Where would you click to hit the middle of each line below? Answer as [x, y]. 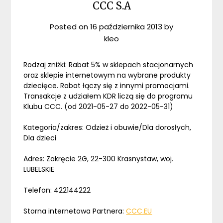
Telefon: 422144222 [57, 190]
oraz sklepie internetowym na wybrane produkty [107, 75]
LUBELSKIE [39, 169]
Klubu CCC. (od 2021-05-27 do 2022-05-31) [99, 107]
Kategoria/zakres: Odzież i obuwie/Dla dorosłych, [108, 128]
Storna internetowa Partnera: [75, 211]
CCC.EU [139, 211]
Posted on [70, 27]
